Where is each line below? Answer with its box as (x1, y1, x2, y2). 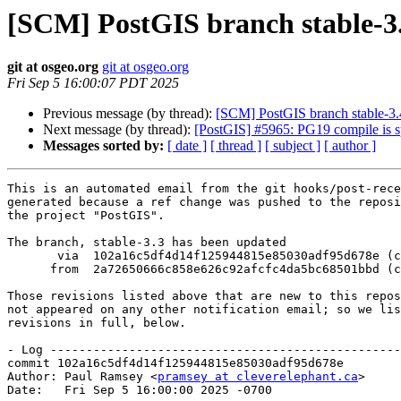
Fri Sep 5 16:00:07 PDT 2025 (7, 75, 179, 91)
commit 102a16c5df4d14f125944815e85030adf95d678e (7, 356, 344, 371)
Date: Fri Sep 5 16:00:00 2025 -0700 (7, 383, 272, 397)
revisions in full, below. (7, 316, 186, 330)
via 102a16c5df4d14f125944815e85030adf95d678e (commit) (7, 249, 57, 263)
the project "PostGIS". (7, 209, 165, 223)
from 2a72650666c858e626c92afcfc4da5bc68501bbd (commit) (7, 262, 50, 277)
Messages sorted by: (43, 138, 164, 154)
